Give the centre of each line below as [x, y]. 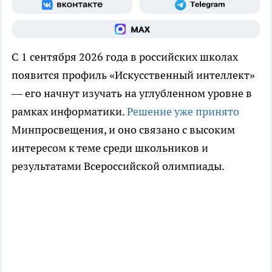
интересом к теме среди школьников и [110, 148]
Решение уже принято [183, 112]
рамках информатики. [69, 112]
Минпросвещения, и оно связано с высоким [123, 130]
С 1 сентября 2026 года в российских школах [125, 57]
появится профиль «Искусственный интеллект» [133, 75]
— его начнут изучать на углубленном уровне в [132, 93]
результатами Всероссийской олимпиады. [118, 166]
